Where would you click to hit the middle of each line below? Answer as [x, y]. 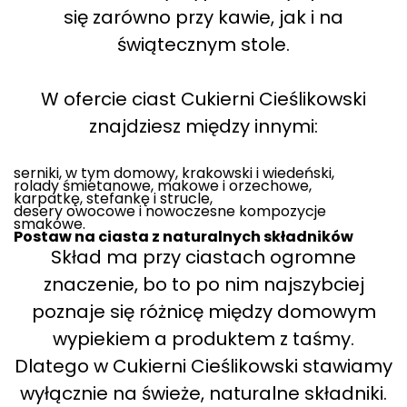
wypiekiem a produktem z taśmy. [203, 339]
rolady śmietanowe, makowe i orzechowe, [163, 186]
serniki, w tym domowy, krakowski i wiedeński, [174, 173]
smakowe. [50, 224]
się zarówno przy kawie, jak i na [203, 17]
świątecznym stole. [203, 45]
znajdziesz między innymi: [203, 126]
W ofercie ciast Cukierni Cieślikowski [203, 99]
